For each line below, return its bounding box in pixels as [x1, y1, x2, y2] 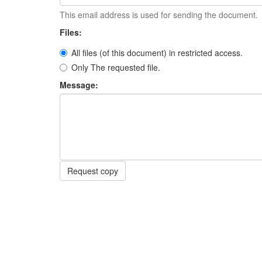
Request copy [67, 165, 118, 177]
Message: [60, 79, 101, 91]
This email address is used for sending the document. [60, 9, 258, 20]
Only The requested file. [71, 61, 160, 73]
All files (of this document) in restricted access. [71, 47, 243, 58]
